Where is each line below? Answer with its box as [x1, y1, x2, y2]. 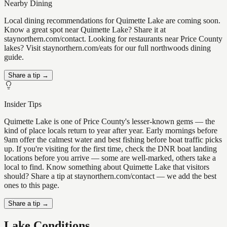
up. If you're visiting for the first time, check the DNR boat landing [4, 144, 217, 154]
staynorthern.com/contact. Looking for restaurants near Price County [4, 34, 222, 44]
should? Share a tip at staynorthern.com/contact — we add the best [4, 172, 216, 181]
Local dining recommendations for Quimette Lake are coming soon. [4, 16, 220, 25]
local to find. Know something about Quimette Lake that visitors [4, 163, 209, 172]
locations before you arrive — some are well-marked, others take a [4, 154, 216, 163]
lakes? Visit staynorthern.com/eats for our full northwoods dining [4, 44, 211, 53]
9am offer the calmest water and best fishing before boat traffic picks [4, 135, 222, 144]
